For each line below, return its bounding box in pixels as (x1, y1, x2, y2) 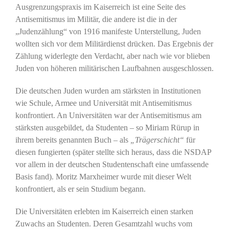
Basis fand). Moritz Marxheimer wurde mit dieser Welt (15, 172, 191, 181)
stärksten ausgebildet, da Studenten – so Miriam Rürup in (15, 123, 199, 132)
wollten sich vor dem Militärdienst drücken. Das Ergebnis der (15, 39, 213, 49)
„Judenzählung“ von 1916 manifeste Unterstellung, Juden (15, 27, 201, 36)
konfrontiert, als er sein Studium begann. (15, 185, 146, 194)
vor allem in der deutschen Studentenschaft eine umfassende (15, 160, 209, 169)
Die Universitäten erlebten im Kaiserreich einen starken (15, 207, 193, 216)
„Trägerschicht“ (130, 135, 184, 145)
